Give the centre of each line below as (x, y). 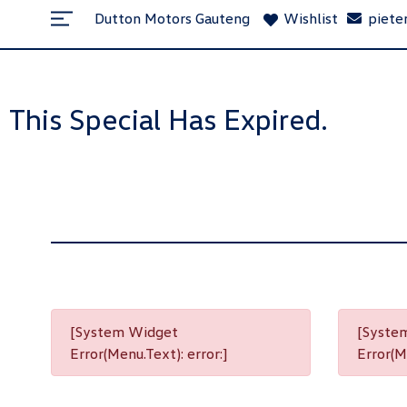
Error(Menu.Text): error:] (149, 353)
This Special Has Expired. (169, 119)
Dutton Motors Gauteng (172, 18)
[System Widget (124, 332)
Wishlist (311, 18)
